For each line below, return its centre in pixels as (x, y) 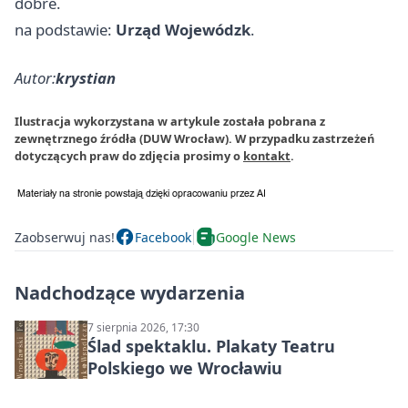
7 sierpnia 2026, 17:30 (143, 328)
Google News (256, 237)
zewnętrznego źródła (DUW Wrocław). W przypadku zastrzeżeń (194, 139)
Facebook (163, 237)
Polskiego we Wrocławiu (185, 368)
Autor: (35, 78)
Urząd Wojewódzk (183, 30)
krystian (86, 78)
